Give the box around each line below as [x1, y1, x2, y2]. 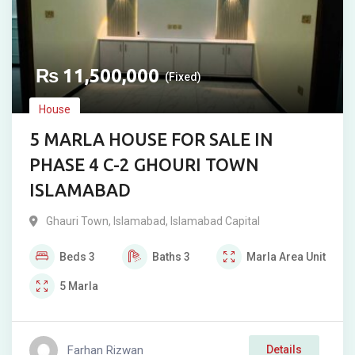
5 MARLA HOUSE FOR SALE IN [29, 129, 273, 150]
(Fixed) [165, 71, 201, 84]
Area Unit [279, 250, 326, 264]
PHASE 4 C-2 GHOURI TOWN [29, 155, 259, 175]
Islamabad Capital [170, 215, 260, 228]
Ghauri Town [46, 215, 109, 228]
